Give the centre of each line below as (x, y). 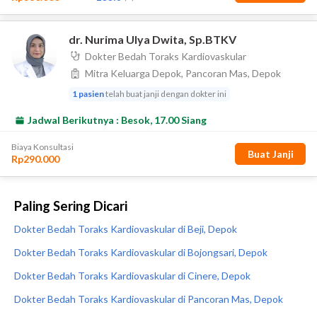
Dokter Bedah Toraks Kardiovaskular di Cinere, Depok (132, 276)
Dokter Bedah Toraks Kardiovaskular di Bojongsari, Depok (141, 252)
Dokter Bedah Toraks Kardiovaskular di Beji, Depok (126, 229)
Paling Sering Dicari (71, 206)
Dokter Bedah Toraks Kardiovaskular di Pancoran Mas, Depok (149, 299)
